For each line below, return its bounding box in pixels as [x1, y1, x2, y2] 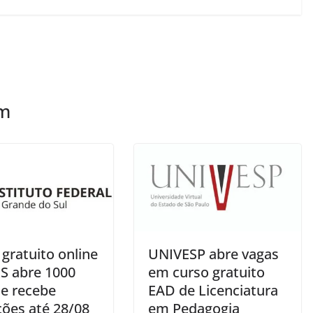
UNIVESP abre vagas [148, 245, 279, 264]
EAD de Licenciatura [148, 281, 278, 300]
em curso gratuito [148, 263, 265, 282]
